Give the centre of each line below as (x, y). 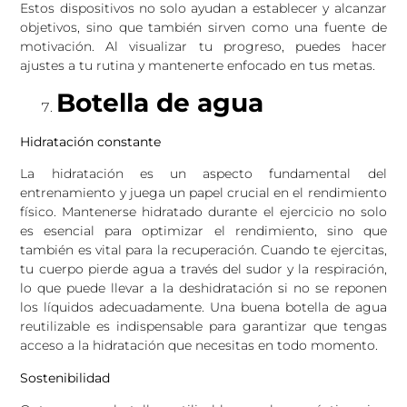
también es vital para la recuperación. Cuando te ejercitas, (203, 250)
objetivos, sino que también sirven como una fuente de (203, 27)
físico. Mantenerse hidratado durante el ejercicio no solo (203, 212)
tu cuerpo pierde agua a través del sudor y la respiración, (203, 269)
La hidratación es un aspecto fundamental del (203, 174)
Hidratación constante (91, 142)
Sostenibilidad (65, 377)
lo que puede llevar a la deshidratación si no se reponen (203, 288)
